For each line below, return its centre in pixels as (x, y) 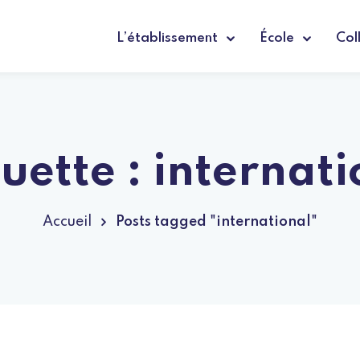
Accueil (67, 222)
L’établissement (167, 38)
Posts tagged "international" (217, 222)
